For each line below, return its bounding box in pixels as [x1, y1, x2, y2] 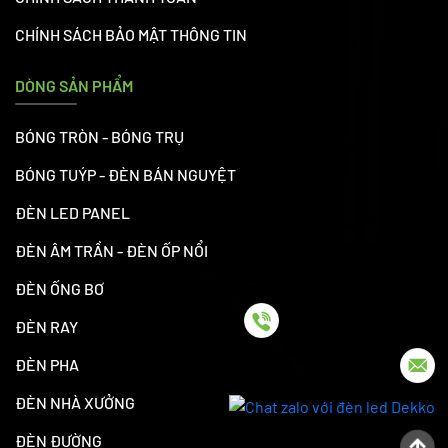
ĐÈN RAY [15, 316, 78, 336]
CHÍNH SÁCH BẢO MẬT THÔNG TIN [15, 24, 247, 44]
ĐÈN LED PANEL [15, 202, 130, 222]
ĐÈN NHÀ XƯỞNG [15, 392, 135, 412]
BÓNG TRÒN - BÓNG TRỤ [15, 126, 184, 146]
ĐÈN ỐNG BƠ [15, 278, 104, 298]
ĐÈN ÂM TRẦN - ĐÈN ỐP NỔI [15, 240, 208, 260]
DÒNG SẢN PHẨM [15, 75, 133, 95]
